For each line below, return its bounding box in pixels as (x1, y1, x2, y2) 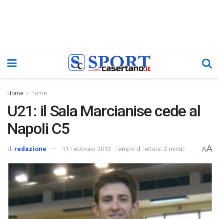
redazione (14, 145, 46, 153)
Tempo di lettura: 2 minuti (115, 145, 186, 153)
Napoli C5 (7, 119, 69, 138)
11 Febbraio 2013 (62, 145, 111, 153)
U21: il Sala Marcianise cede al (7, 102, 200, 120)
